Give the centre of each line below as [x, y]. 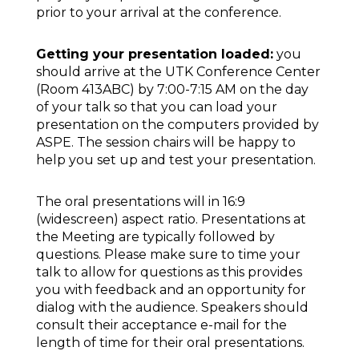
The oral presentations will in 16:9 [141, 201]
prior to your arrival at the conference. [159, 12]
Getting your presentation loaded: [155, 54]
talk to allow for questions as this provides [169, 272]
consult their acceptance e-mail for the [161, 325]
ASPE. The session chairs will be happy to [166, 142]
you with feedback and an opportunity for [171, 289]
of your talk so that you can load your [157, 107]
